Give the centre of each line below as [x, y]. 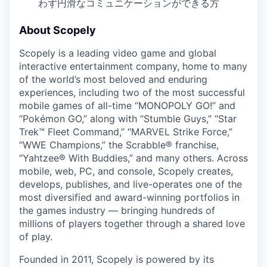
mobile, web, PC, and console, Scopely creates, [126, 171]
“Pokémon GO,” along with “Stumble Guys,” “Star [128, 119]
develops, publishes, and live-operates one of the [131, 184]
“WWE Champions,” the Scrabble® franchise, [119, 145]
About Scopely [58, 30]
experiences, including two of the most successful [132, 92]
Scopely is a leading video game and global [118, 53]
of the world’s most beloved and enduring [113, 79]
